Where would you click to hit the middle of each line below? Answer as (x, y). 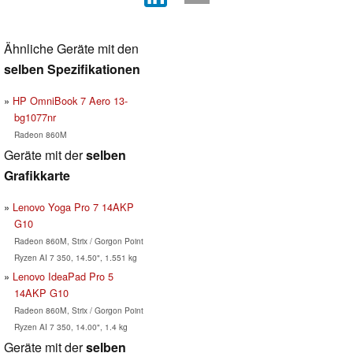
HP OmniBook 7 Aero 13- (70, 101)
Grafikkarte (37, 176)
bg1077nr (35, 117)
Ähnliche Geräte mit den (71, 49)
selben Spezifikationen (72, 69)
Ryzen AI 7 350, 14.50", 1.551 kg (75, 258)
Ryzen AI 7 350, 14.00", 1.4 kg (71, 327)
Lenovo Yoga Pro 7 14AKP (73, 207)
